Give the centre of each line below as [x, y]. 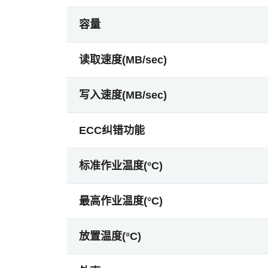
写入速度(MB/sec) [123, 95]
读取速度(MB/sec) [123, 60]
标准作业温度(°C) [121, 166]
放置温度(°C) [110, 236]
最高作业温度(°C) [121, 201]
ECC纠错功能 [112, 130]
